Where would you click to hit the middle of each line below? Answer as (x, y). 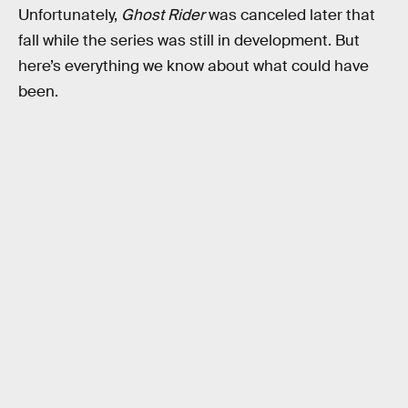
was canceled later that (292, 15)
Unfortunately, (70, 15)
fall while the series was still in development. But (189, 40)
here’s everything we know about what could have (194, 66)
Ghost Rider (165, 15)
